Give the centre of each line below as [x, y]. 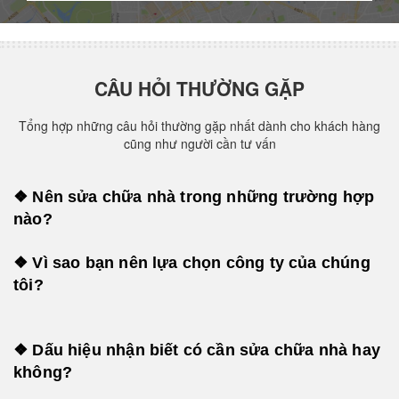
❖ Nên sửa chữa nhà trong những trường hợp [194, 197]
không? [43, 372]
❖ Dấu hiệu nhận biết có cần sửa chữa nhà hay [197, 350]
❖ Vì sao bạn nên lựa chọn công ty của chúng [192, 263]
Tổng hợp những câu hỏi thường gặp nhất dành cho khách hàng [199, 126]
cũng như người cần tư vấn [199, 144]
